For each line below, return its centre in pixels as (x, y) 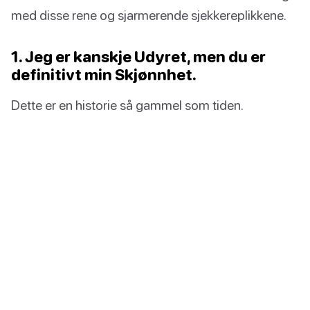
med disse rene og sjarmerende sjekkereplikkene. (149, 15)
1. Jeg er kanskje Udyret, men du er (138, 57)
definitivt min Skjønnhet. (104, 75)
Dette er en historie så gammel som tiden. (127, 105)
